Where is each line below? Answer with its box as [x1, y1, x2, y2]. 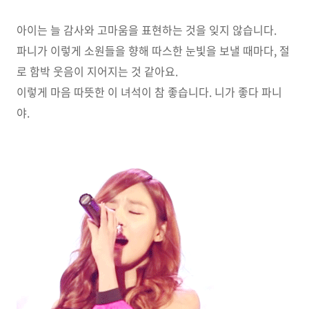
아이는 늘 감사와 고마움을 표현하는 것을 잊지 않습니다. [17, 21, 277, 38]
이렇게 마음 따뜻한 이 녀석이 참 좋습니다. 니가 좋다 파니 [17, 83, 282, 100]
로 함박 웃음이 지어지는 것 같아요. [17, 63, 178, 79]
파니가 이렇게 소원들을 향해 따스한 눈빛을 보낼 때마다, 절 [17, 42, 290, 59]
